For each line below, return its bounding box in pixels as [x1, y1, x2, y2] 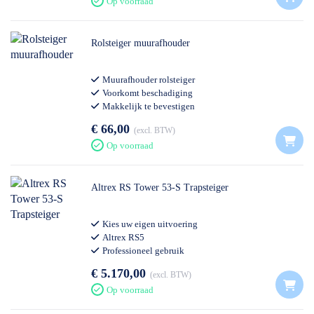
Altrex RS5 [102, 232, 144, 243]
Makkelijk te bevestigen [102, 101, 195, 111]
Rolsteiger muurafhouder [91, 38, 190, 48]
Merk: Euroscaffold [102, 114, 176, 125]
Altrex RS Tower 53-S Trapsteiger [91, 182, 228, 193]
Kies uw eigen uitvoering [102, 219, 198, 229]
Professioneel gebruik [102, 245, 184, 256]
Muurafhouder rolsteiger [102, 74, 195, 85]
